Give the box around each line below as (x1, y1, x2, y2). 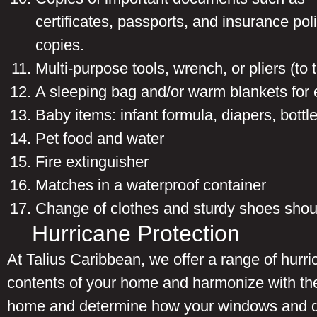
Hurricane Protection (32, 220, 240, 246)
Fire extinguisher (35, 152, 149, 171)
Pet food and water (35, 129, 164, 147)
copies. (35, 35, 88, 54)
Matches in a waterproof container (35, 175, 266, 194)
